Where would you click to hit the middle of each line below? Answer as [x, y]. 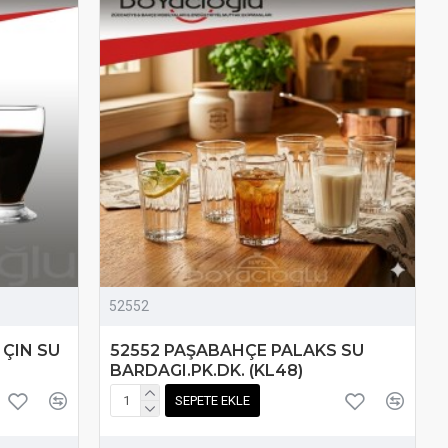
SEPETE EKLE [213, 401]
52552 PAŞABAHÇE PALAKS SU [237, 350]
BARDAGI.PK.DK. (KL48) [207, 370]
